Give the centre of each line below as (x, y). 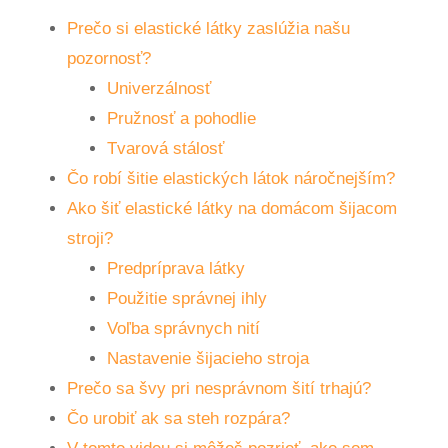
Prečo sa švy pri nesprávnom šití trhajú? (219, 388)
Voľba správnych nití (184, 328)
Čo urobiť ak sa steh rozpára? (179, 418)
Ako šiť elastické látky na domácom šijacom (232, 208)
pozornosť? (109, 58)
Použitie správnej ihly (187, 298)
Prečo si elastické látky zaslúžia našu (209, 28)
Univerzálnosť (159, 88)
